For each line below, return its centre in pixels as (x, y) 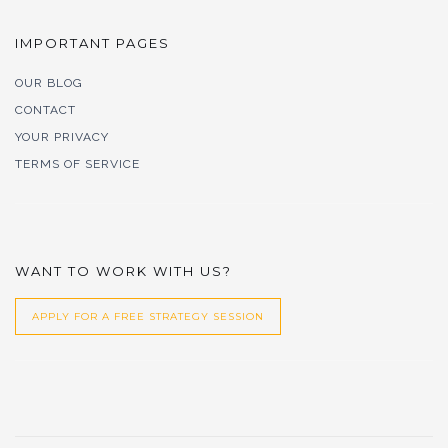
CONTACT (45, 110)
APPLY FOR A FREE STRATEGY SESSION (148, 316)
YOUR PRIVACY (62, 137)
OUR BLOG (49, 83)
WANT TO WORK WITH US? (123, 271)
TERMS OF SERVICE (77, 164)
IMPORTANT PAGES (92, 43)
